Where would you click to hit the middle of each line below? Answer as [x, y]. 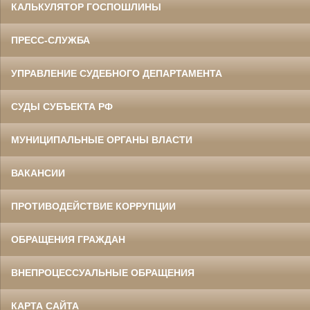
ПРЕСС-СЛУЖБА [51, 40]
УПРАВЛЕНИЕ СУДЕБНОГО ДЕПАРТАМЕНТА [117, 73]
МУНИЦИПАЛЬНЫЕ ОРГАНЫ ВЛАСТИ [102, 139]
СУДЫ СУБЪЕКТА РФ [62, 106]
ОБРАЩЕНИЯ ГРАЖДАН [68, 239]
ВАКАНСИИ [38, 173]
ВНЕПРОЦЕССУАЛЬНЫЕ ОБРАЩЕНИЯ [103, 272]
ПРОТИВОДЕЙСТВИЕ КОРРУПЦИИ [93, 206]
